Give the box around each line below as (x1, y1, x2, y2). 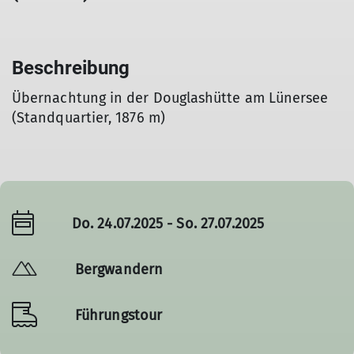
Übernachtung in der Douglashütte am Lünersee (12, 89, 329, 107)
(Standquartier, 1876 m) (12, 109, 165, 126)
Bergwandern (75, 260, 163, 278)
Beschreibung (12, 57, 130, 79)
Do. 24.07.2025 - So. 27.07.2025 (72, 214, 265, 232)
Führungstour (75, 306, 163, 324)
